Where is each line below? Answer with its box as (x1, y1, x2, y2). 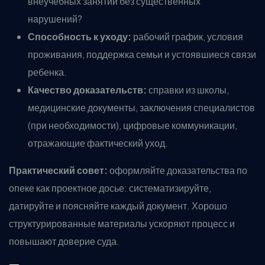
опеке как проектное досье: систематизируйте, (9, 182, 211, 194)
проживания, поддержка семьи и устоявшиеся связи (28, 48, 256, 60)
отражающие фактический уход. (28, 137, 168, 149)
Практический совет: (9, 164, 108, 176)
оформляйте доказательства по (108, 164, 247, 176)
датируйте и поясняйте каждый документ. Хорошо (9, 199, 227, 212)
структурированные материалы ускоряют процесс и (9, 217, 235, 230)
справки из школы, (147, 83, 229, 96)
